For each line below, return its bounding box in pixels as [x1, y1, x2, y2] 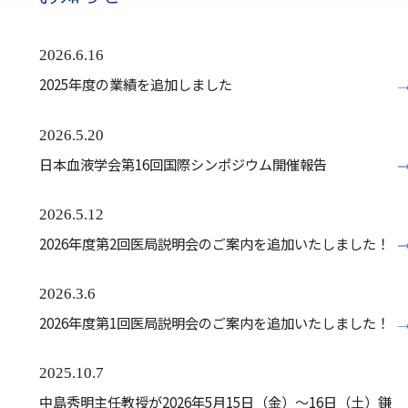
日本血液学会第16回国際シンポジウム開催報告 [38, 153, 327, 174]
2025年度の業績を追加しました [38, 74, 232, 95]
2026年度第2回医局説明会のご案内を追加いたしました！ [38, 232, 390, 253]
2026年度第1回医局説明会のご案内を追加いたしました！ [38, 311, 390, 332]
